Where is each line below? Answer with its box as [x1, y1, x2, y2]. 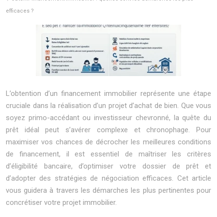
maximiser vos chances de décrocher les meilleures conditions [6, 138, 211, 146]
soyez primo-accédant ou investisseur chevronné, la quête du [6, 113, 211, 122]
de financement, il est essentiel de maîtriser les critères [6, 150, 211, 158]
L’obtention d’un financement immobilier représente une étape [6, 89, 211, 98]
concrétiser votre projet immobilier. [6, 198, 117, 207]
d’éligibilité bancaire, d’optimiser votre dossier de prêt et [6, 162, 211, 170]
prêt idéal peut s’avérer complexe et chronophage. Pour [6, 125, 211, 134]
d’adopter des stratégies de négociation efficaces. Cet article [6, 174, 211, 183]
